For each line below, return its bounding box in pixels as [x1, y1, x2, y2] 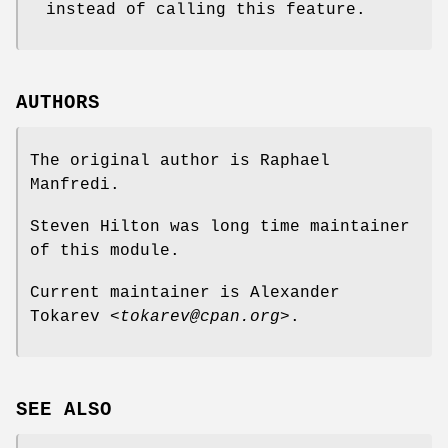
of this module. [30, 242, 180, 261]
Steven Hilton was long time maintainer [30, 218, 410, 237]
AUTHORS [16, 92, 100, 115]
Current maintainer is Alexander [30, 284, 340, 303]
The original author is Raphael [30, 152, 330, 171]
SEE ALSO [16, 398, 112, 421]
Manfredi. [30, 176, 120, 195]
